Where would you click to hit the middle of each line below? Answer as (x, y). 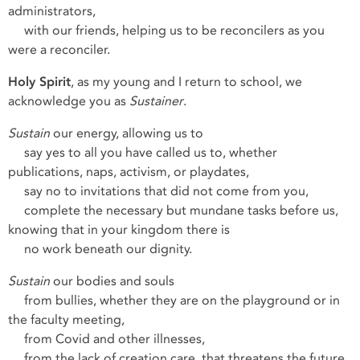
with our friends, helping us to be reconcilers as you (166, 31)
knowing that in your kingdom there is (121, 230)
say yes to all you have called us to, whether (143, 153)
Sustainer (156, 101)
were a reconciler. (61, 50)
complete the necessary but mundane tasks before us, (173, 211)
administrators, (52, 11)
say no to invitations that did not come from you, (158, 191)
